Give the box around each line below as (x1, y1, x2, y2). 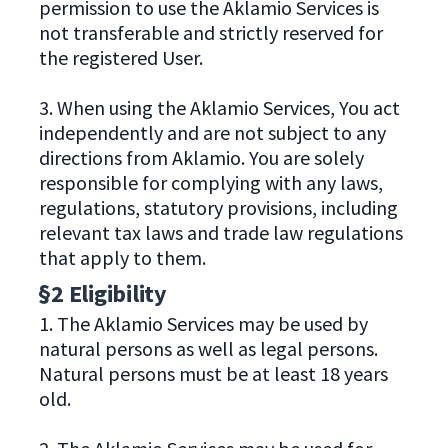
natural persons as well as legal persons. (38, 335, 378, 361)
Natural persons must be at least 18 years (38, 360, 388, 386)
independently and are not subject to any (38, 119, 386, 145)
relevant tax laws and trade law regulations (38, 219, 403, 245)
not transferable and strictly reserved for (38, 19, 383, 45)
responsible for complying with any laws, (38, 169, 383, 195)
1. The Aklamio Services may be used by (38, 310, 368, 336)
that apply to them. (38, 244, 206, 270)
